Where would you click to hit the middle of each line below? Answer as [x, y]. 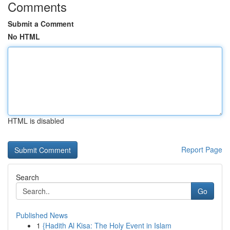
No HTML [24, 36]
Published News [42, 215]
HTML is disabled [36, 121]
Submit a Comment [41, 24]
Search [27, 177]
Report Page [202, 149]
